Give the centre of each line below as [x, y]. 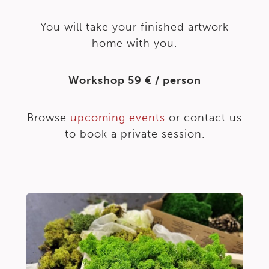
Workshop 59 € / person [134, 80]
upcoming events [116, 118]
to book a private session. [134, 134]
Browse [47, 118]
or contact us [204, 118]
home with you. [134, 43]
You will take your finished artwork [134, 27]
